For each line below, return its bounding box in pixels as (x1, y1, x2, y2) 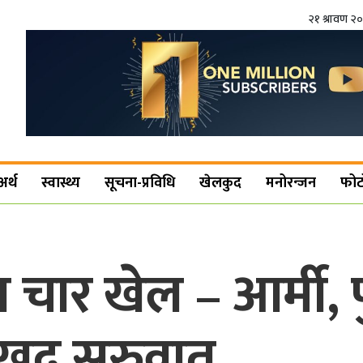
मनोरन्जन (266, 171, 317, 196)
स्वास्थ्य (41, 171, 81, 196)
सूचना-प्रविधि (105, 171, 176, 196)
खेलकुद (199, 171, 242, 196)
